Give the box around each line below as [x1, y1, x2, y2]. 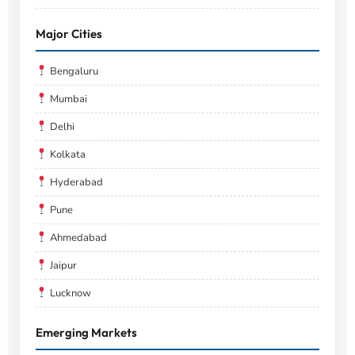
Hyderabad [47, 175, 103, 190]
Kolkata [47, 147, 86, 162]
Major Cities [35, 26, 102, 42]
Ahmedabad [47, 231, 107, 246]
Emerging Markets [35, 325, 137, 341]
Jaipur [47, 258, 77, 273]
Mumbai [47, 92, 87, 107]
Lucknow [47, 286, 91, 301]
